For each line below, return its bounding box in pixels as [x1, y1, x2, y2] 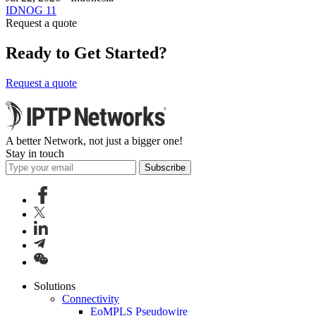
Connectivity [62, 292, 119, 305]
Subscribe [145, 162, 186, 173]
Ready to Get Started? [6, 44, 167, 62]
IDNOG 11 [6, 4, 56, 17]
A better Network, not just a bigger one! [6, 134, 183, 147]
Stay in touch [6, 147, 64, 159]
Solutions [34, 279, 75, 292]
